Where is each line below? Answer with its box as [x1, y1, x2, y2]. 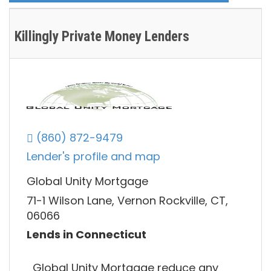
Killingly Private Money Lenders [15, 28, 189, 45]
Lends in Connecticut [27, 227, 146, 243]
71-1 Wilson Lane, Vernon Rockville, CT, [27, 192, 228, 208]
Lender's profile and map [27, 149, 160, 165]
